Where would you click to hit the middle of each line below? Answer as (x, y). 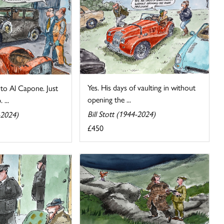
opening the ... (109, 99)
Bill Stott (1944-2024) (122, 113)
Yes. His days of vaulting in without (142, 87)
